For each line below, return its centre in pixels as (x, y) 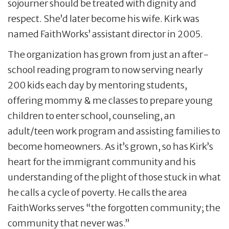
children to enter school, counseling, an (91, 116)
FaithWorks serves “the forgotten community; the (114, 208)
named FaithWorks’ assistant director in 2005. (105, 34)
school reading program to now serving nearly (105, 70)
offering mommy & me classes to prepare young (110, 101)
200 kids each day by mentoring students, (97, 85)
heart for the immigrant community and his (102, 162)
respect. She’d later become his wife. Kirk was (104, 19)
